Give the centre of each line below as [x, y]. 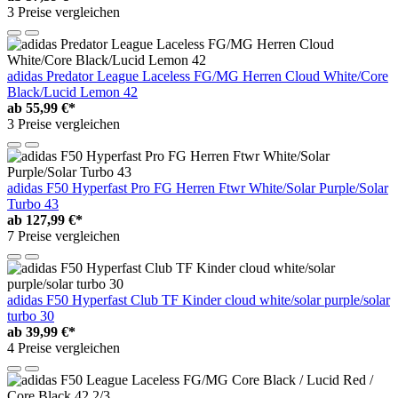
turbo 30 [31, 315]
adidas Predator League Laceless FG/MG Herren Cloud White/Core [198, 76]
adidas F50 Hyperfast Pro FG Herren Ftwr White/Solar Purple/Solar [198, 187]
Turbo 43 [33, 203]
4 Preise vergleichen [64, 347]
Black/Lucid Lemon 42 [72, 92]
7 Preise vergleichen [64, 235]
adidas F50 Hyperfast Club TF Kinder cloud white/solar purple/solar [199, 299]
